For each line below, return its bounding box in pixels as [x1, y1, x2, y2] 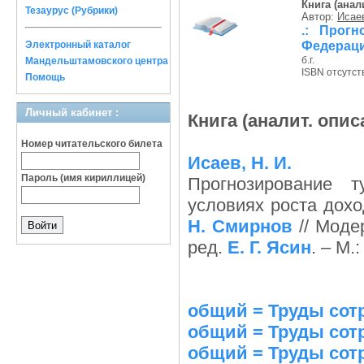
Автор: [301, 11, 337, 23]
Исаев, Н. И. [188, 153, 292, 173]
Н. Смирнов [188, 216, 292, 236]
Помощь [25, 71, 65, 83]
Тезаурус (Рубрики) [25, 5, 118, 16]
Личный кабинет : [25, 106, 119, 119]
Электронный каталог [25, 39, 131, 50]
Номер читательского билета [21, 138, 162, 149]
